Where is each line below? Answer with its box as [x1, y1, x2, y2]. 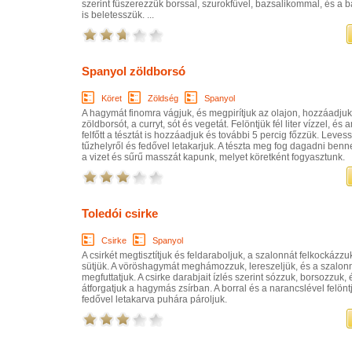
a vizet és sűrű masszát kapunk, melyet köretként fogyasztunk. [82, 151, 345, 163]
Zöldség [148, 93, 178, 103]
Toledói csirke [82, 206, 158, 220]
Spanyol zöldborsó [82, 64, 185, 78]
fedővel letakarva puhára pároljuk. [82, 293, 227, 305]
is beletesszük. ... [82, 9, 154, 20]
